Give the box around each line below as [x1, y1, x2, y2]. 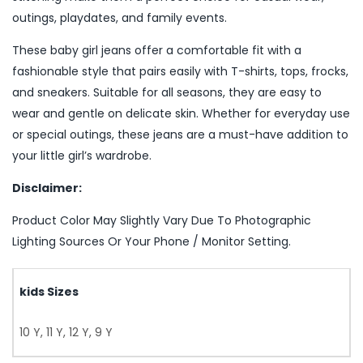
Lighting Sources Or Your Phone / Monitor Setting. [12, 233, 291, 250]
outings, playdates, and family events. [12, 10, 227, 26]
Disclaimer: [12, 180, 82, 196]
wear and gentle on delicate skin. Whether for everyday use [12, 105, 350, 122]
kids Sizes [19, 284, 79, 300]
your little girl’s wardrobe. [12, 147, 152, 164]
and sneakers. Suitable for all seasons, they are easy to [12, 84, 322, 100]
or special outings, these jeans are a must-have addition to [12, 126, 348, 143]
